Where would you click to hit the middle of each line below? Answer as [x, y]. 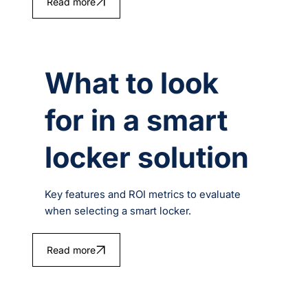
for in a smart [136, 120]
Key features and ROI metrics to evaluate [143, 195]
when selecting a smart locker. [118, 211]
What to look [132, 83]
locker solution [147, 157]
